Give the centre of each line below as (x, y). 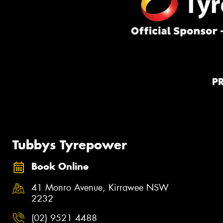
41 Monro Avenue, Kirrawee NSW (100, 187)
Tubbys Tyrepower (70, 145)
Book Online (60, 167)
